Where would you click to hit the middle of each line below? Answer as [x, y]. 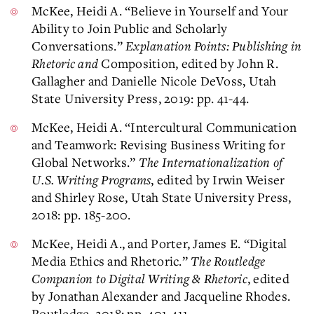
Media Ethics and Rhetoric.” [111, 261]
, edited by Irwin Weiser [218, 179]
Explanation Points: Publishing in [214, 46]
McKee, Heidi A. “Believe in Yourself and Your [160, 11]
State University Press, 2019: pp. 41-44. [140, 98]
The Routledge [228, 261]
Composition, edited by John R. [190, 63]
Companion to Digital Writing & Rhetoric [139, 278]
